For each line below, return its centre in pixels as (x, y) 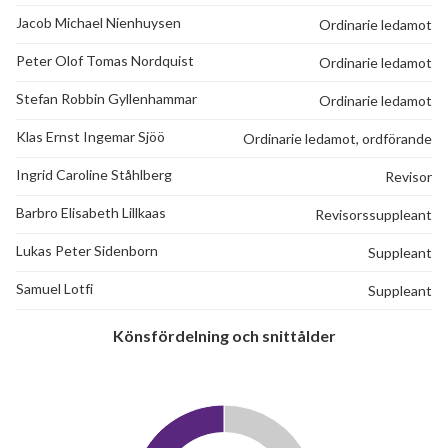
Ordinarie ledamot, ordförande (337, 138)
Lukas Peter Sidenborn (87, 250)
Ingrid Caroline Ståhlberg (94, 174)
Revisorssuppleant (373, 214)
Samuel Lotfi (54, 288)
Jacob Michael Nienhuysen (98, 22)
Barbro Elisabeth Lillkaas (91, 212)
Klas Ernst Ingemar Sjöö (90, 136)
